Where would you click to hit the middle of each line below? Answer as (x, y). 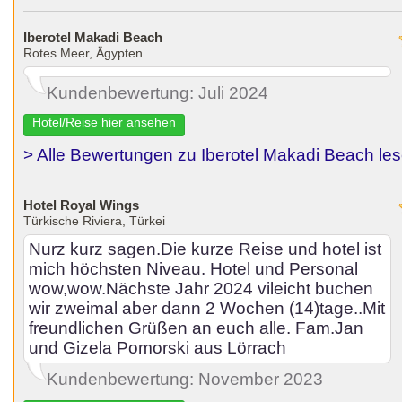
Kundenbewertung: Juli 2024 (157, 93)
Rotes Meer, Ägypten (83, 53)
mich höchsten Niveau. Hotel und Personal (193, 269)
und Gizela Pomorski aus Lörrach (157, 348)
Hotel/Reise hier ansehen (104, 122)
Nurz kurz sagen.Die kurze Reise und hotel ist (205, 249)
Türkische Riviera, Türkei (94, 221)
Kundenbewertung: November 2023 (185, 379)
